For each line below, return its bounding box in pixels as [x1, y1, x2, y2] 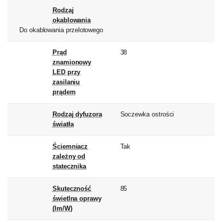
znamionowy [52, 58, 92, 66]
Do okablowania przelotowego [19, 26, 104, 34]
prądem [52, 88, 76, 96]
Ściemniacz [52, 143, 88, 151]
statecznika [52, 163, 87, 170]
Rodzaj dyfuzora [52, 111, 102, 118]
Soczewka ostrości [120, 111, 174, 118]
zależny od [52, 153, 86, 161]
